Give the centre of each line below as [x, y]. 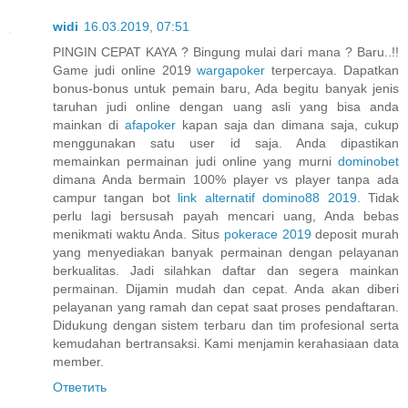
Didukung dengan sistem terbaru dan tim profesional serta [226, 326]
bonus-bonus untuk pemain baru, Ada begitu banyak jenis [226, 89]
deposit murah [355, 235]
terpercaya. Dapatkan [332, 71]
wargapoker [231, 71]
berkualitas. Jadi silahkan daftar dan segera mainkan [226, 271]
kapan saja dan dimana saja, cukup [287, 125]
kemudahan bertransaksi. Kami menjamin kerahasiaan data [226, 344]
